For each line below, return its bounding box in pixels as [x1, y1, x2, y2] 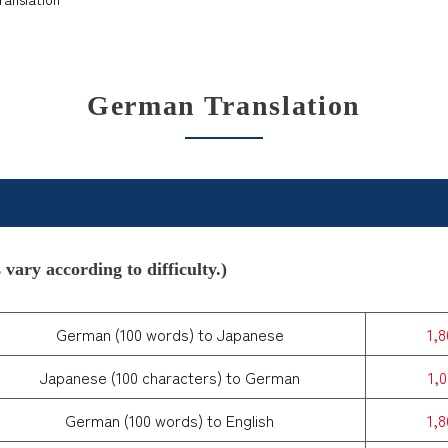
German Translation [86, 90, 362, 122]
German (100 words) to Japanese [55, 322, 284, 347]
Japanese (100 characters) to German [39, 365, 300, 390]
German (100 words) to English [65, 408, 274, 433]
